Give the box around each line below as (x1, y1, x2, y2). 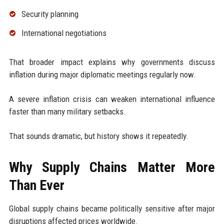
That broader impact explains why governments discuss (8, 56, 215, 67)
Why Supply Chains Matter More (8, 158, 215, 175)
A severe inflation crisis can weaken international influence (8, 93, 215, 104)
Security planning (21, 8, 78, 19)
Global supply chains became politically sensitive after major (8, 203, 215, 213)
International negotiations (21, 27, 106, 38)
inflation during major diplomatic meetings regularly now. (8, 69, 196, 79)
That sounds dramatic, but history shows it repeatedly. (8, 130, 188, 141)
